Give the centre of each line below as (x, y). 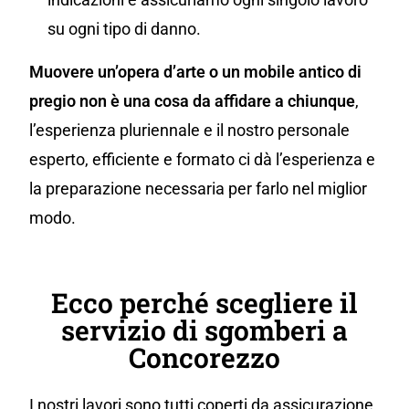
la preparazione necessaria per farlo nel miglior (198, 189)
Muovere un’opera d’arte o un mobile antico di (195, 72)
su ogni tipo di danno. (124, 29)
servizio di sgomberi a (204, 330)
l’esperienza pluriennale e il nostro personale (189, 131)
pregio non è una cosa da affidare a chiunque (192, 101)
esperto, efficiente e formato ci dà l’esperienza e (202, 160)
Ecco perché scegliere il (204, 303)
